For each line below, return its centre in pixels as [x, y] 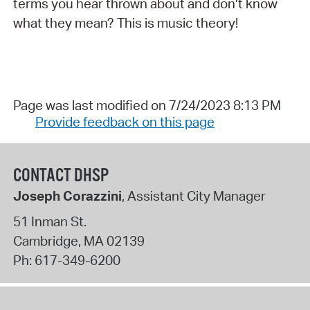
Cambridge [45, 241]
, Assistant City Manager [193, 195]
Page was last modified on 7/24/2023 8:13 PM [147, 106]
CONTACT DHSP [61, 176]
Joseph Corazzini [67, 195]
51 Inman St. [49, 222]
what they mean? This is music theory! [125, 23]
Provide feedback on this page [125, 122]
